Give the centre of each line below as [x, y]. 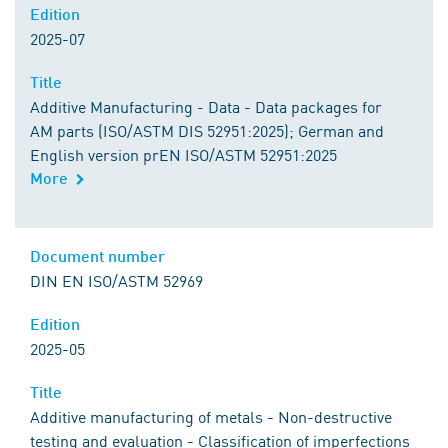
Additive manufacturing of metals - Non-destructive [211, 416]
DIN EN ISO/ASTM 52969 [116, 280]
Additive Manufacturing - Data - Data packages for [206, 106]
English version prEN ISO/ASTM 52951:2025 [183, 154]
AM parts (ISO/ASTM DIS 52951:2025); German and [207, 130]
